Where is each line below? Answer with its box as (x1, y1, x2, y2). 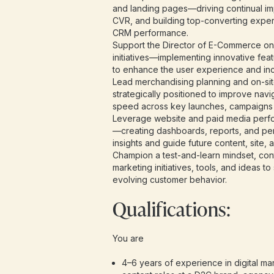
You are (112, 233, 144, 243)
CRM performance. (112, 28, 188, 38)
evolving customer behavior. (112, 174, 227, 185)
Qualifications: (112, 195, 231, 223)
